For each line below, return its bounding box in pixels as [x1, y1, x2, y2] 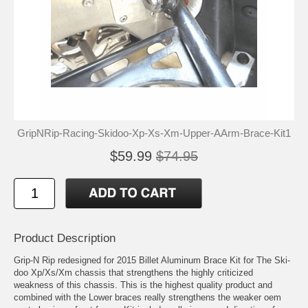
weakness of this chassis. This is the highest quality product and [14, 279, 272, 290]
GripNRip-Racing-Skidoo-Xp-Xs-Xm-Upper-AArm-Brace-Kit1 [17, 126, 291, 139]
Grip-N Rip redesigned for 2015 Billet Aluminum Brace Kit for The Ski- [14, 254, 290, 265]
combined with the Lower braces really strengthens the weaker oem [14, 291, 281, 302]
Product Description [14, 231, 115, 245]
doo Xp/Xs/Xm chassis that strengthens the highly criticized [14, 267, 253, 278]
